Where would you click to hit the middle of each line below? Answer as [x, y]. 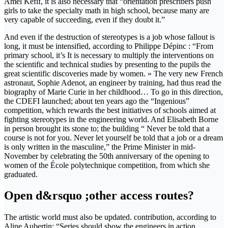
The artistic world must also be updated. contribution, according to [110, 217]
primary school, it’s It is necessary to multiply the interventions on [109, 55]
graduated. [21, 174]
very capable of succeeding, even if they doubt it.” [84, 19]
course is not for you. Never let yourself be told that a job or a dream [113, 137]
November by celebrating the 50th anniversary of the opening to [107, 156]
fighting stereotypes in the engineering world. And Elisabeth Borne [111, 119]
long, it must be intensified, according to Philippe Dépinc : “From [109, 46]
